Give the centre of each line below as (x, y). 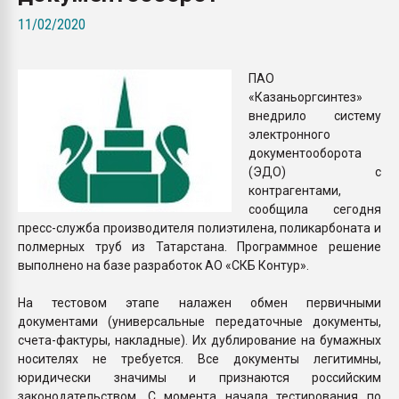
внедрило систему (315, 115)
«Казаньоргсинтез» (305, 97)
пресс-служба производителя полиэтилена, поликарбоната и (199, 228)
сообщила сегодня (315, 209)
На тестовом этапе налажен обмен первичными (199, 302)
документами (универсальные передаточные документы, (199, 321)
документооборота (305, 153)
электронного (289, 134)
